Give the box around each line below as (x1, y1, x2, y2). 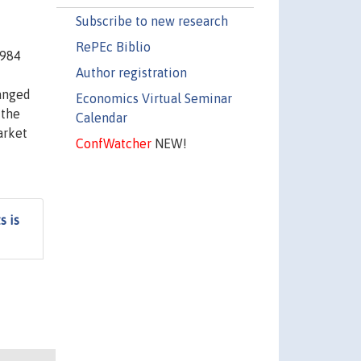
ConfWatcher (75, 135, 151, 151)
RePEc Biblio (75, 39, 151, 54)
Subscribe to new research (75, 13, 228, 28)
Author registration (75, 64, 187, 80)
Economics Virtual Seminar (75, 90, 232, 106)
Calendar (75, 110, 127, 125)
